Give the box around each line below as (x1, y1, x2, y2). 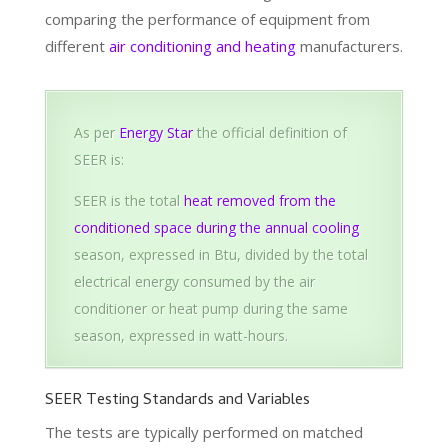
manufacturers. (295, 35, 403, 56)
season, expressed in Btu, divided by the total (73, 244, 368, 264)
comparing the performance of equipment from (44, 8, 370, 29)
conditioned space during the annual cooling (73, 217, 359, 237)
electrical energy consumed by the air (73, 271, 315, 291)
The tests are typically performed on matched (44, 421, 363, 442)
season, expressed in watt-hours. (73, 325, 288, 345)
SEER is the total (73, 190, 184, 210)
